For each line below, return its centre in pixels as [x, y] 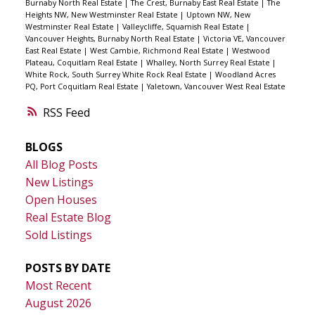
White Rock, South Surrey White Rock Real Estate [117, 75]
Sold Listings [58, 234]
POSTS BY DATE [67, 268]
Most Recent [58, 286]
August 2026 [58, 303]
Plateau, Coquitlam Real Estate [82, 63]
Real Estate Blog [68, 217]
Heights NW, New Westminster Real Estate [102, 15]
